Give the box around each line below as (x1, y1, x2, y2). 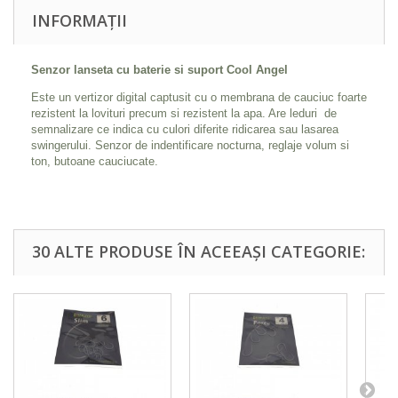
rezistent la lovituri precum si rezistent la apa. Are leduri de (31, 106, 337, 120)
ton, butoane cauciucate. (31, 154, 158, 168)
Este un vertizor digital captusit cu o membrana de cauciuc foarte (31, 90, 367, 104)
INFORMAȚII (32, 9, 127, 31)
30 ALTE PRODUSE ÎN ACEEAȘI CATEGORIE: (32, 240, 365, 262)
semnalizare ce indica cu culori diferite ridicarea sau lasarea (31, 122, 338, 136)
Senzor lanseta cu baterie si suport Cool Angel (31, 62, 288, 76)
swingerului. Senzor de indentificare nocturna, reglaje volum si (31, 138, 349, 152)
